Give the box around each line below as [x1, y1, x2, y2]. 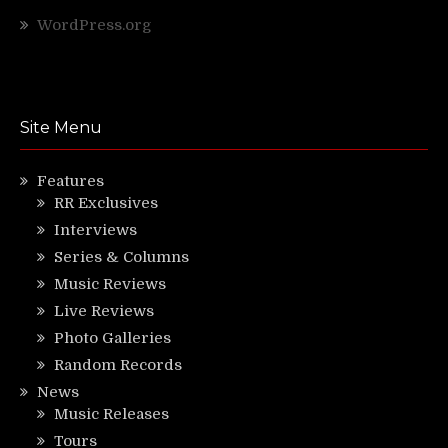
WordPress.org [37, 15, 152, 34]
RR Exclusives [54, 193, 158, 212]
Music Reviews [54, 274, 166, 293]
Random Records [54, 355, 182, 374]
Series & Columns [54, 247, 189, 266]
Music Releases [54, 404, 169, 423]
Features [37, 171, 104, 190]
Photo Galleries [54, 328, 171, 347]
